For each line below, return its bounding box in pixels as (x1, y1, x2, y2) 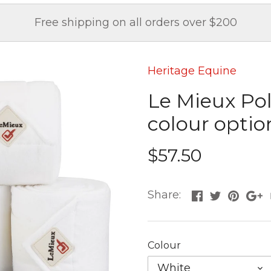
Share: (148, 188, 181, 202)
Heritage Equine (148, 64, 237, 78)
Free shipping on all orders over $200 (34, 16, 237, 30)
